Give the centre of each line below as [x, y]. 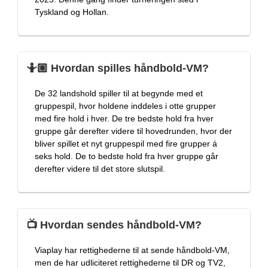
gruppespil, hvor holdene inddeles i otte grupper [125, 106]
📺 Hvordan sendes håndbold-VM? [114, 225]
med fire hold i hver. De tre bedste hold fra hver [124, 118]
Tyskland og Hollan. [72, 12]
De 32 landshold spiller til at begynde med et [119, 93]
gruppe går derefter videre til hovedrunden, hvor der [133, 131]
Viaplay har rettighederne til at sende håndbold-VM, [132, 250]
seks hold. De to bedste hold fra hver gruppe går [127, 156]
